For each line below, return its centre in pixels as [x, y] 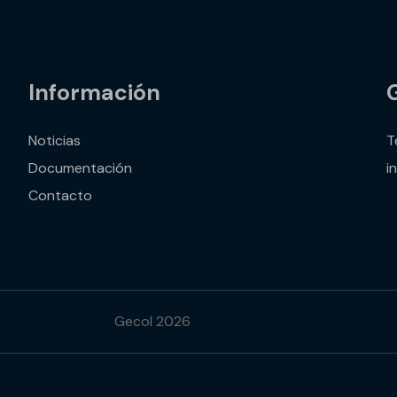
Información [95, 93]
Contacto [61, 195]
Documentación [81, 167]
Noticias [55, 140]
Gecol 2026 [152, 321]
